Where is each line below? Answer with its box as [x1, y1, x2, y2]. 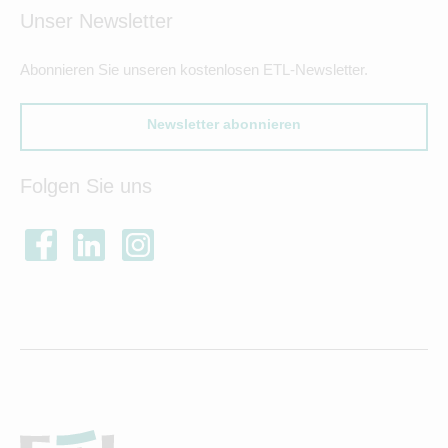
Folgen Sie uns [20, 174, 152, 197]
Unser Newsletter [20, 9, 173, 32]
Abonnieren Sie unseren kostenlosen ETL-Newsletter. [20, 60, 368, 78]
